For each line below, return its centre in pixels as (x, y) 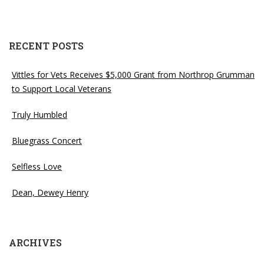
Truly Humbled (39, 114)
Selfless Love (37, 166)
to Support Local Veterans (62, 88)
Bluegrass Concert (47, 140)
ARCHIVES (35, 242)
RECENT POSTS (46, 45)
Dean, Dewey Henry (50, 192)
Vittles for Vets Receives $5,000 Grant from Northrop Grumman (133, 74)
